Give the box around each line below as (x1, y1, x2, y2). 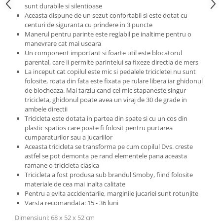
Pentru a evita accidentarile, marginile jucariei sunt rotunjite (24, 189, 198, 198)
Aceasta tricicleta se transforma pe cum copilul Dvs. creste (24, 142, 193, 151)
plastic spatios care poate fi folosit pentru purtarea (24, 123, 173, 133)
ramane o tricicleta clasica (24, 161, 99, 170)
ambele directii (24, 105, 68, 114)
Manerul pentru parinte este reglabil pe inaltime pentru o (24, 30, 191, 39)
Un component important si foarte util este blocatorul (24, 48, 182, 58)
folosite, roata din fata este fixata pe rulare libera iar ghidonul (24, 76, 203, 86)
